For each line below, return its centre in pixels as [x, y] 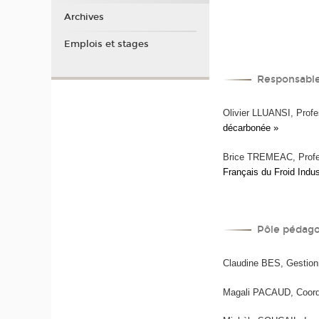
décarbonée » [251, 128]
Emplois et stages [106, 44]
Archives [84, 17]
